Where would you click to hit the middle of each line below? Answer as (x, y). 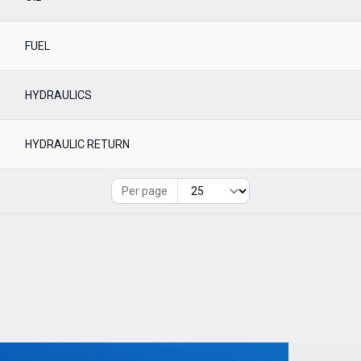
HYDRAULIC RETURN (77, 144)
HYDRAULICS (58, 95)
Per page (145, 191)
